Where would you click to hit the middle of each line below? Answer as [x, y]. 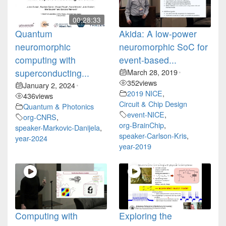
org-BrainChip [142, 125]
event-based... [148, 60]
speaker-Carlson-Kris [153, 136]
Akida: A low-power [158, 34]
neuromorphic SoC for [163, 47]
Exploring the [146, 216]
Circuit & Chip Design [153, 104]
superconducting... [52, 73]
